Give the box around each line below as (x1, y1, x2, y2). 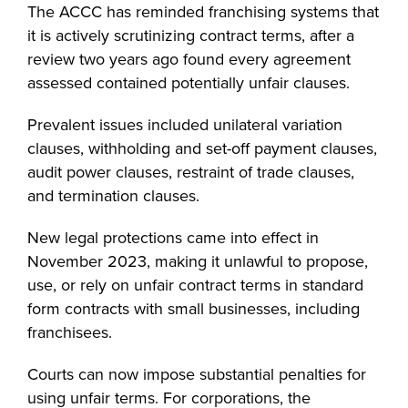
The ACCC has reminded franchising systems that (27, 2, 379, 22)
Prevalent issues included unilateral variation (27, 115, 342, 135)
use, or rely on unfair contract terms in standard (27, 275, 363, 295)
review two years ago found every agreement (27, 49, 351, 69)
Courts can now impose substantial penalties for (27, 364, 366, 384)
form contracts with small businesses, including (27, 299, 360, 319)
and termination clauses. (27, 186, 204, 206)
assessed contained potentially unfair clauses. (27, 73, 354, 93)
